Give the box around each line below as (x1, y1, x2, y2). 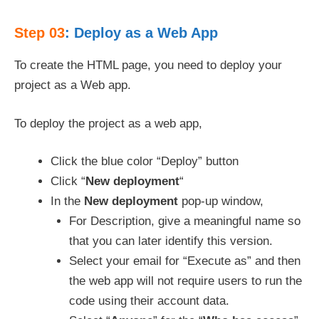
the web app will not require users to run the (68, 274, 302, 288)
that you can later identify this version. (68, 234, 273, 248)
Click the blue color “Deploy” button (51, 155, 239, 168)
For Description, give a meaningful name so (68, 214, 300, 228)
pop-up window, (178, 194, 263, 208)
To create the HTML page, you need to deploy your (14, 58, 282, 72)
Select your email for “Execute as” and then (68, 254, 300, 268)
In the (51, 194, 84, 208)
